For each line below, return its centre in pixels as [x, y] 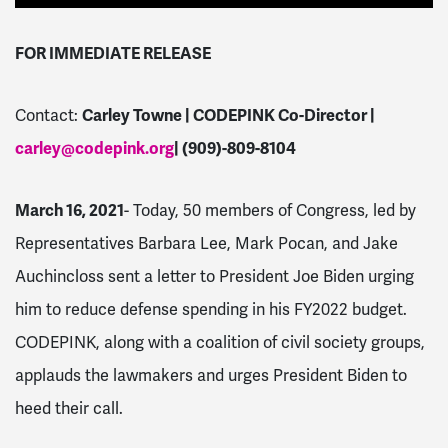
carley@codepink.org [94, 149]
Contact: [48, 116]
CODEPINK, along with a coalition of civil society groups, [220, 342]
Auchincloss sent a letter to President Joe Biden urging [214, 276]
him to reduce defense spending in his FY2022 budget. [211, 309]
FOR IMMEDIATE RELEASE [113, 54]
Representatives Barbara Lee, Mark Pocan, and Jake [206, 243]
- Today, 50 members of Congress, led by [270, 210]
